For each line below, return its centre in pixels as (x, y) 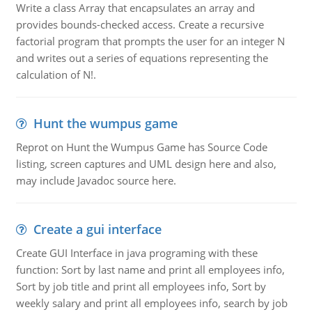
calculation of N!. (56, 75)
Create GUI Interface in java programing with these (136, 253)
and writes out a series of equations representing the (142, 58)
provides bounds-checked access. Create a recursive (140, 24)
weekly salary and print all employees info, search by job (151, 303)
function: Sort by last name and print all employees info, (150, 270)
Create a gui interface (97, 229)
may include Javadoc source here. (96, 180)
